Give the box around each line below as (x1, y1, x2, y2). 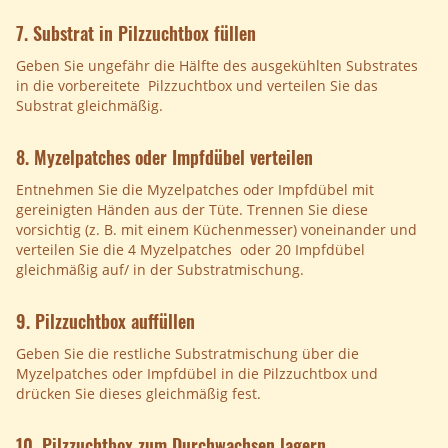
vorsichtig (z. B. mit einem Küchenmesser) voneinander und (16, 220, 417, 240)
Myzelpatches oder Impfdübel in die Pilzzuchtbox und (16, 364, 378, 384)
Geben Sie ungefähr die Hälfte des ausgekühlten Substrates (16, 56, 418, 76)
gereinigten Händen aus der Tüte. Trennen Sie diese (16, 200, 368, 220)
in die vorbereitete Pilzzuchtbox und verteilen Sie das (16, 76, 378, 96)
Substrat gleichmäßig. (16, 96, 163, 116)
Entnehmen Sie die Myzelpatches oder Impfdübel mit (16, 180, 374, 200)
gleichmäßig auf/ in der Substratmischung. (16, 260, 304, 280)
